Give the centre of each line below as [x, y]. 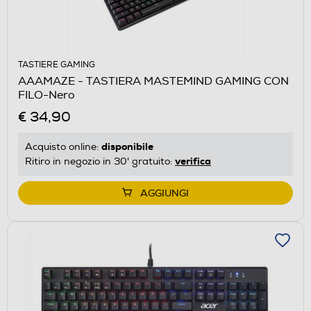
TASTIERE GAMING [57, 65]
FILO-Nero [47, 95]
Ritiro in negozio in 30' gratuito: [100, 161]
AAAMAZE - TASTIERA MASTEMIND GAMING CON [153, 81]
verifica [193, 161]
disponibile [127, 146]
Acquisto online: [63, 146]
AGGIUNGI [165, 193]
